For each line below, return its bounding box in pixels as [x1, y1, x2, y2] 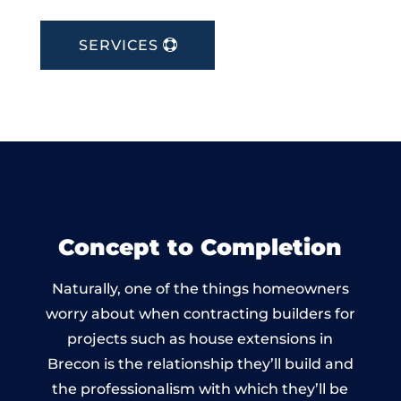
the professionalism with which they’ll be [52, 380, 349, 397]
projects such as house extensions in [67, 329, 334, 347]
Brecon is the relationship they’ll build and [47, 354, 354, 372]
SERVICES [78, 36, 158, 54]
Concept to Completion [58, 233, 343, 260]
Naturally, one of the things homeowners [51, 279, 349, 297]
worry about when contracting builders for [45, 304, 355, 322]
